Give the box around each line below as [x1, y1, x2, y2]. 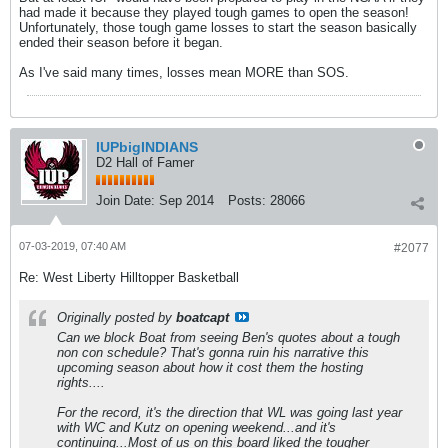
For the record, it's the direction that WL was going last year [57, 405, 402, 420]
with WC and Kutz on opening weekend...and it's [57, 420, 336, 435]
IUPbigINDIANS [96, 139, 198, 155]
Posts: [228, 193, 266, 208]
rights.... [57, 375, 105, 390]
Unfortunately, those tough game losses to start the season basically [19, 20, 417, 35]
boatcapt [176, 310, 229, 325]
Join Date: [96, 193, 155, 208]
